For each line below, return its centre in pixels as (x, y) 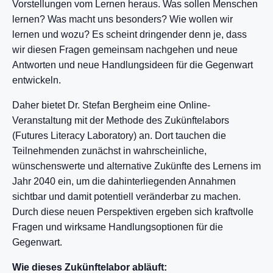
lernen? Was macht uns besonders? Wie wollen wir (122, 19)
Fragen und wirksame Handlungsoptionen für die (118, 227)
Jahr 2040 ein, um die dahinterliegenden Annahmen (124, 181)
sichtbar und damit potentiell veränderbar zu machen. (126, 197)
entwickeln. (37, 80)
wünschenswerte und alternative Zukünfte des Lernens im (136, 166)
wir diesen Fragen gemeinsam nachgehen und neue (125, 50)
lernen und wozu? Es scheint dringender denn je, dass (129, 34)
